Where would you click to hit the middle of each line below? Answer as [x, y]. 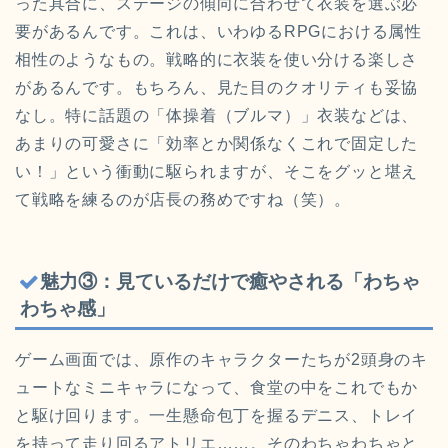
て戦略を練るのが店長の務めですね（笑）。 [183, 199]
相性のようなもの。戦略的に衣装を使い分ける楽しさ [217, 59]
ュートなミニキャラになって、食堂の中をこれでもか [217, 387]
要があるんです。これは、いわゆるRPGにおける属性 [218, 31]
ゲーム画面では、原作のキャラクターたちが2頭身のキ [221, 359]
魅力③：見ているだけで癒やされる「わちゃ [230, 281]
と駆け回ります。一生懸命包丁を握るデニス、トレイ [217, 415]
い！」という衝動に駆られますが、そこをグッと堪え [217, 171]
